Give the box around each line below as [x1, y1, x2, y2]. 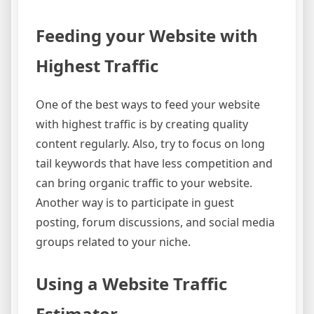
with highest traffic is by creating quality [36, 116, 248, 132]
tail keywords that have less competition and [36, 156, 273, 172]
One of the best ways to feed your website [36, 97, 260, 113]
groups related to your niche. [36, 234, 191, 250]
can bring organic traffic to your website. [36, 175, 252, 191]
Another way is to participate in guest [36, 195, 234, 211]
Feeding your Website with [36, 24, 258, 48]
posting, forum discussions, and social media [36, 214, 275, 231]
